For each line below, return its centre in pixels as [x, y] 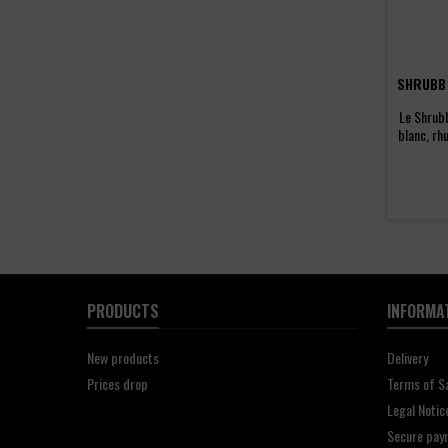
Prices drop [117, 384]
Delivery [407, 358]
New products [123, 358]
